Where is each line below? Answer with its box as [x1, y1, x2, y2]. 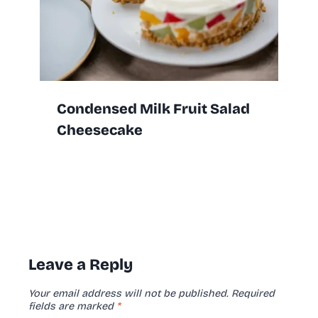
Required [231, 287, 275, 300]
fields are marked [28, 300, 116, 312]
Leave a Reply [28, 255, 133, 274]
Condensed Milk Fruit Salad [57, 99, 250, 117]
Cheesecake [57, 121, 143, 138]
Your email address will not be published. [28, 287, 229, 300]
